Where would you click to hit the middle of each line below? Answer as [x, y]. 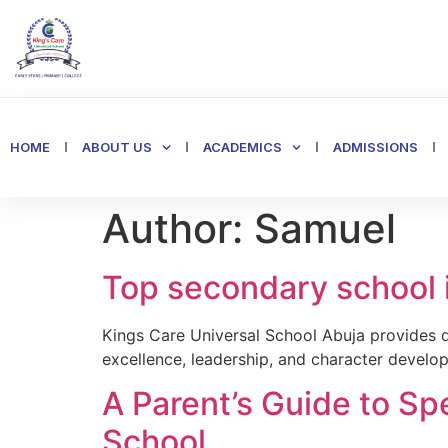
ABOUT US [117, 146]
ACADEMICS [243, 146]
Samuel [325, 228]
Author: [178, 228]
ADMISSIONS [376, 146]
